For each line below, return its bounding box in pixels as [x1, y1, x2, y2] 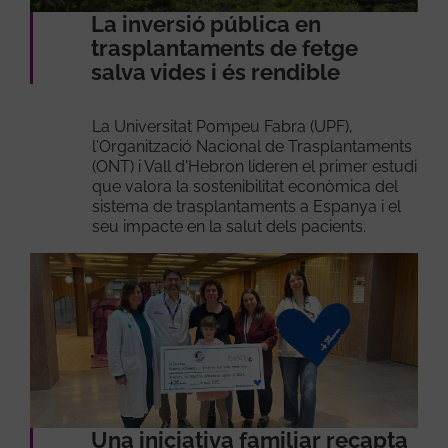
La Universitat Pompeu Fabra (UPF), [92, 116, 354, 136]
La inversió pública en [91, 10, 322, 37]
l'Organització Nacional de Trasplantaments [92, 136, 413, 156]
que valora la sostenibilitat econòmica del [92, 176, 399, 196]
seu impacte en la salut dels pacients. [92, 216, 367, 236]
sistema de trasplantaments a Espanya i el [92, 196, 402, 216]
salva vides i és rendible [91, 58, 341, 85]
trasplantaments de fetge [91, 34, 359, 61]
